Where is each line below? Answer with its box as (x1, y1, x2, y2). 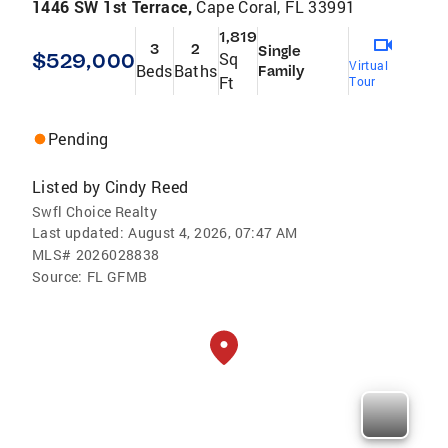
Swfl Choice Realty (32, 202, 158, 222)
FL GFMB (86, 267, 148, 287)
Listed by (32, 176, 101, 198)
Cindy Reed (104, 176, 189, 198)
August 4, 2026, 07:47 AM (128, 223, 298, 243)
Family (258, 62, 305, 81)
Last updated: (32, 223, 125, 243)
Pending (48, 128, 109, 150)
